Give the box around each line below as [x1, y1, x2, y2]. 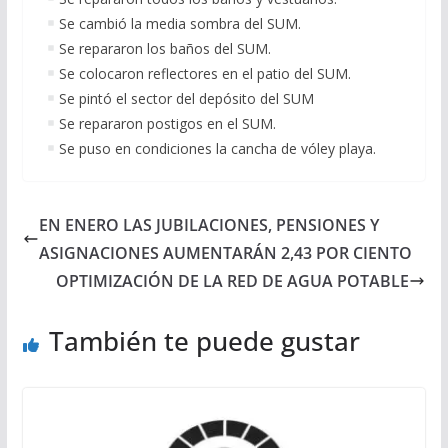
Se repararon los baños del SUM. [58, 38, 271, 58]
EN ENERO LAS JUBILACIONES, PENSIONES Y [38, 213, 379, 236]
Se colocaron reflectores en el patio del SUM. [58, 63, 351, 83]
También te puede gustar [48, 322, 360, 359]
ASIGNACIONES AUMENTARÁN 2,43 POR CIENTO [38, 241, 412, 264]
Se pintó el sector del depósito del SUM [58, 88, 314, 108]
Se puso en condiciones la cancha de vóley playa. [58, 138, 376, 158]
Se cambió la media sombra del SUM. [58, 13, 301, 33]
